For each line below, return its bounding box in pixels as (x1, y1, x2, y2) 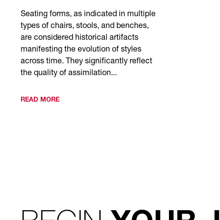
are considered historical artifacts (21, 34, 138, 42)
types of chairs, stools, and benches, (21, 23, 149, 30)
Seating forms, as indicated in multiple (21, 11, 156, 19)
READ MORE (21, 97, 59, 104)
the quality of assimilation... (21, 70, 117, 78)
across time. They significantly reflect (21, 58, 152, 66)
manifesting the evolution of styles (21, 46, 141, 54)
